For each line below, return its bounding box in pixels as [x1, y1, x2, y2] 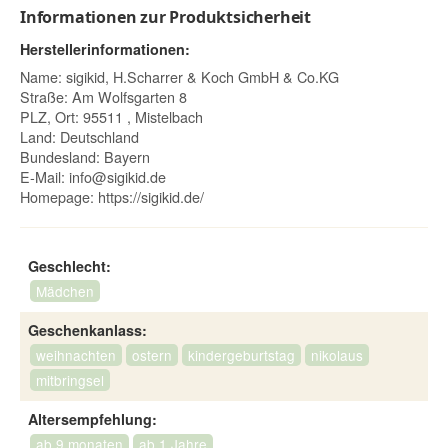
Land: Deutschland [20, 125, 139, 147]
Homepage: [20, 185, 98, 207]
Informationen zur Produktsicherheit [20, 5, 311, 28]
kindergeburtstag [187, 344, 295, 365]
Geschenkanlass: [28, 319, 147, 340]
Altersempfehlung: [28, 408, 157, 429]
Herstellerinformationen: [20, 38, 190, 59]
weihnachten [35, 344, 116, 365]
